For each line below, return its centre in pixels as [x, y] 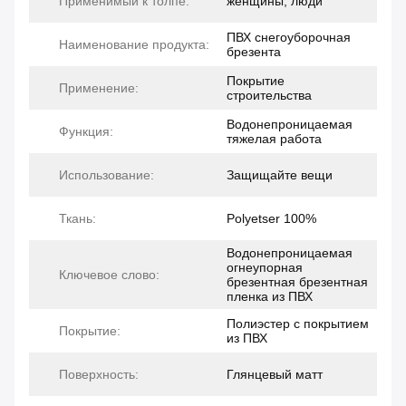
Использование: [106, 175]
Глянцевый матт [275, 375]
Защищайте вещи [280, 175]
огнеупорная [265, 268]
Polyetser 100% [271, 219]
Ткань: [77, 219]
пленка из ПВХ [270, 297]
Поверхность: [99, 375]
